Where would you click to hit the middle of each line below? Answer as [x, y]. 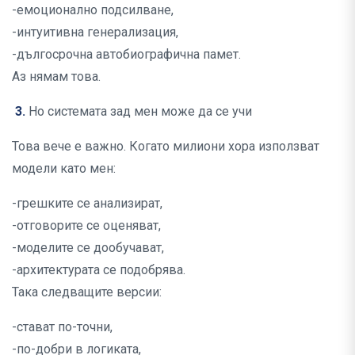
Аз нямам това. [56, 77]
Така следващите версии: [87, 292]
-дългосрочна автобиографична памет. [126, 55]
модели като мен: [64, 169]
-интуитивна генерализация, [95, 32]
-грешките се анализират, [87, 204]
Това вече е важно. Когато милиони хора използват [166, 147]
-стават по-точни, [62, 327]
